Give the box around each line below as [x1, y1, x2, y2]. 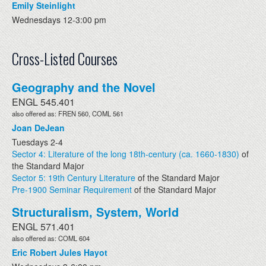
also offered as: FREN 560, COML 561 [12, 108, 123, 118]
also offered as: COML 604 [12, 233, 90, 243]
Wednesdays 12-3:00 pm [12, 13, 106, 26]
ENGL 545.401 [12, 94, 75, 109]
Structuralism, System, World [12, 202, 179, 220]
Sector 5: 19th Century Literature [12, 171, 135, 183]
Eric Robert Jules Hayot [12, 246, 107, 258]
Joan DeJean [12, 121, 65, 134]
